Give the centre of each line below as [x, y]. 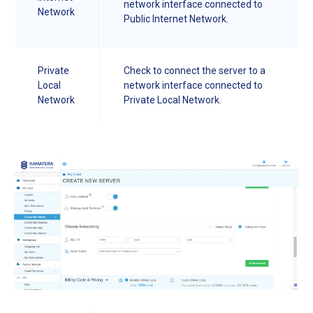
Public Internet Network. [185, 19]
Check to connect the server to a [195, 71]
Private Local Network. [173, 100]
